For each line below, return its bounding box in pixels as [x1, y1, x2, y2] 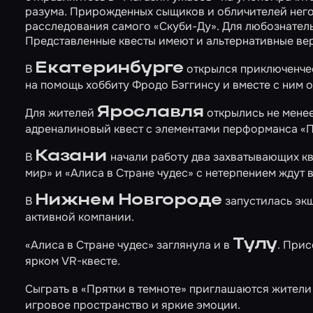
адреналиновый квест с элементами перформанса [25, 122, 300, 136]
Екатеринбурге [35, 59, 184, 77]
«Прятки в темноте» [81, 282, 187, 296]
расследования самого [25, 19, 154, 34]
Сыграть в [25, 282, 81, 296]
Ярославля [97, 103, 204, 121]
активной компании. [25, 210, 134, 224]
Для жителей [25, 105, 97, 120]
